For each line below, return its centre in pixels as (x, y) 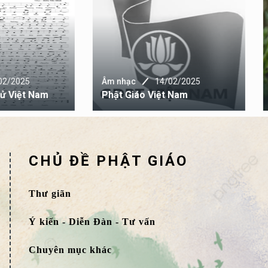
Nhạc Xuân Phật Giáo (199, 95)
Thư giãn (50, 194)
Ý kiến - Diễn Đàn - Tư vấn (92, 222)
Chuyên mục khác (71, 250)
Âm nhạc (169, 81)
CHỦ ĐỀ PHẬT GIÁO (109, 161)
